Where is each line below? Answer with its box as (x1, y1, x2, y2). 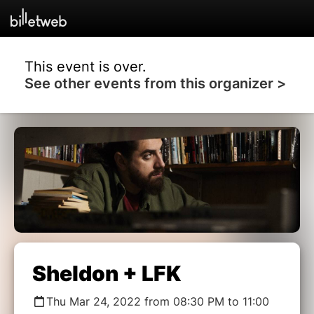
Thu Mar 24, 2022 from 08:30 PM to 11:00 (46, 294, 269, 308)
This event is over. (25, 57, 146, 75)
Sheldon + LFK (32, 260, 181, 286)
